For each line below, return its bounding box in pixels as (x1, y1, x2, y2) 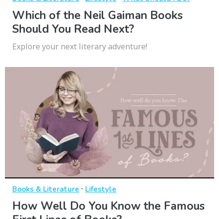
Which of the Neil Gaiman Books (12, 8, 183, 23)
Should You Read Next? (12, 22, 134, 37)
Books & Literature (12, 184, 79, 195)
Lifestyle (85, 184, 116, 195)
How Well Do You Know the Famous (12, 198, 205, 214)
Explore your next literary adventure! (12, 41, 147, 52)
